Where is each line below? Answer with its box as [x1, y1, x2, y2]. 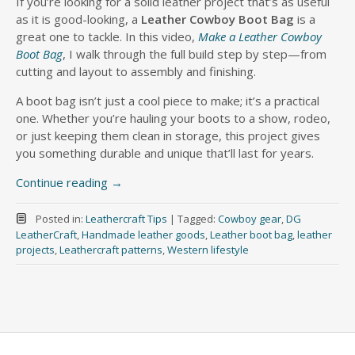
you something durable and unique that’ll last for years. [16, 145, 314, 161]
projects [16, 242, 55, 257]
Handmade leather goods [82, 227, 205, 242]
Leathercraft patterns [59, 242, 162, 257]
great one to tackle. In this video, [16, 29, 198, 44]
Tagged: [177, 212, 218, 226]
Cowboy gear [217, 212, 281, 226]
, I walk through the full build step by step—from [63, 46, 326, 62]
